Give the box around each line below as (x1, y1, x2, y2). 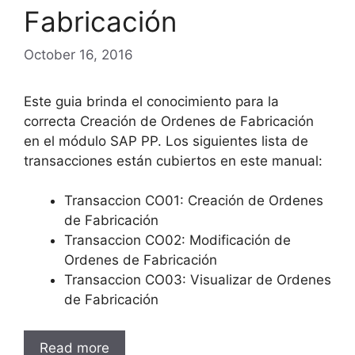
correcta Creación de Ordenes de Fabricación (24, 113, 314, 129)
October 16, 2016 (24, 46, 133, 63)
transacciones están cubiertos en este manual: (24, 152, 323, 169)
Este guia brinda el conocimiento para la (24, 93, 279, 109)
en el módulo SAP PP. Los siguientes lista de (24, 132, 308, 149)
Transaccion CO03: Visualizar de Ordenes (64, 272, 331, 288)
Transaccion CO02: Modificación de (64, 232, 291, 248)
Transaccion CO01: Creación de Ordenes (64, 193, 323, 208)
